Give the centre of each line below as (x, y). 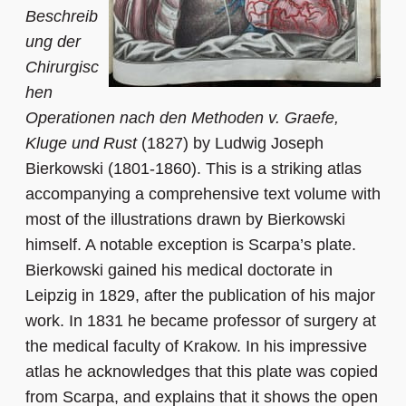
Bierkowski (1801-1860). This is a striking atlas (193, 169)
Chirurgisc (62, 68)
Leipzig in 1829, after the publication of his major (200, 296)
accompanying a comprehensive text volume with (203, 194)
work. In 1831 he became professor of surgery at (201, 321)
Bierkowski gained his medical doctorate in (179, 271)
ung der (53, 42)
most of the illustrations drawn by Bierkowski (185, 220)
